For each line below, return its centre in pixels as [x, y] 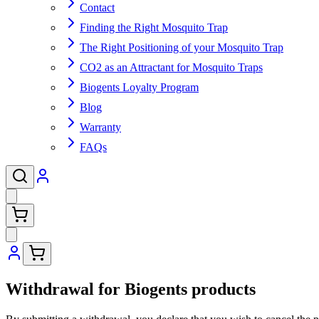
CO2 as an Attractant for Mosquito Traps [171, 67]
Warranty [100, 127]
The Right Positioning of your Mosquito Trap [182, 47]
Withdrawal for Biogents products [131, 289]
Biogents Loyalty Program [139, 87]
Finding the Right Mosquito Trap [154, 27]
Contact [97, 7]
